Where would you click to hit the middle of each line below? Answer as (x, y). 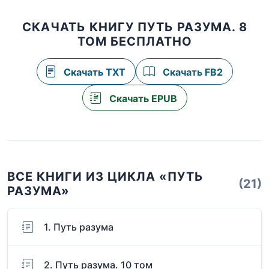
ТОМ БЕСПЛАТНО (134, 42)
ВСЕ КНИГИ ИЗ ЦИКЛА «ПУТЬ (105, 177)
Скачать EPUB (142, 99)
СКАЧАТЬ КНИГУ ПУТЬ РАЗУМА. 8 (134, 27)
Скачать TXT (93, 72)
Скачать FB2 (191, 72)
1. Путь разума (79, 227)
